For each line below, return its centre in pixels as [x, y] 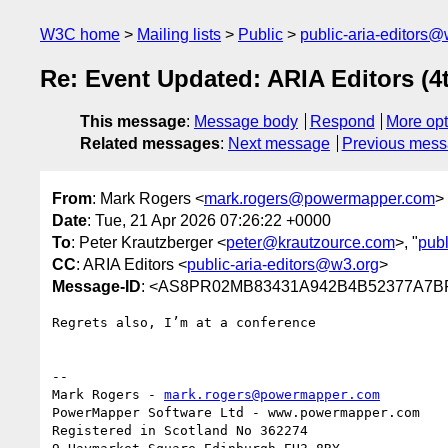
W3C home [80, 34]
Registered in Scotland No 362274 [180, 430]
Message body [246, 122]
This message [133, 122]
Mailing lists [179, 34]
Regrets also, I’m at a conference [184, 322]
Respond [342, 122]
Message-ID [96, 286]
